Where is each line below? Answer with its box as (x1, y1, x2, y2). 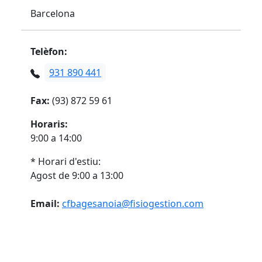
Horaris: (30, 118, 68, 130)
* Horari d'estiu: (30, 155, 101, 168)
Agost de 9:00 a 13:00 (30, 169, 123, 182)
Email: (30, 197, 60, 210)
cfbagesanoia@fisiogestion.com (62, 197, 204, 210)
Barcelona (30, 7, 75, 20)
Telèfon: (30, 45, 67, 58)
